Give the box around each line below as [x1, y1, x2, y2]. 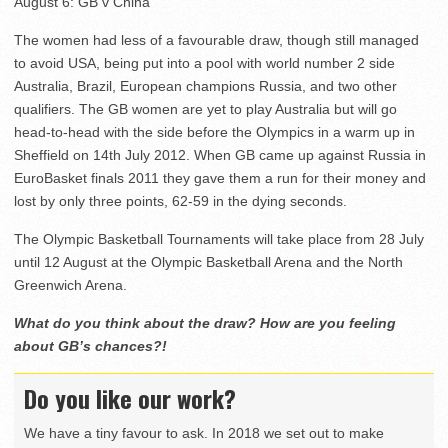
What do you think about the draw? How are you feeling [14, 315, 396, 332]
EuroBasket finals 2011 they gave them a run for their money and [14, 170, 426, 187]
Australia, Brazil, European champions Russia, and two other [14, 78, 397, 95]
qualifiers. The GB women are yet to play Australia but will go [14, 101, 397, 118]
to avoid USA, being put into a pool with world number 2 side [14, 55, 395, 72]
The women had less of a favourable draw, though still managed [14, 32, 419, 49]
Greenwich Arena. [14, 277, 127, 294]
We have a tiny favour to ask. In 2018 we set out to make [24, 425, 384, 442]
